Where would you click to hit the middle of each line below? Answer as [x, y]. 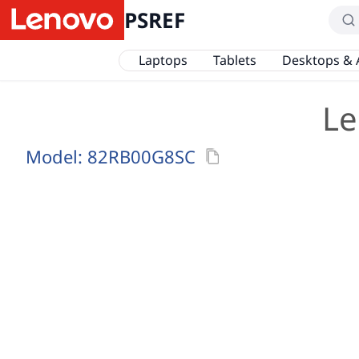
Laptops [163, 60]
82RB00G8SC [141, 156]
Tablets [234, 60]
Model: [56, 156]
